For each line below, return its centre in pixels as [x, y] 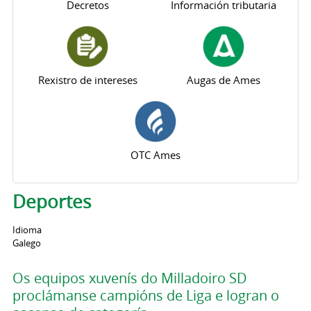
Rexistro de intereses [87, 80]
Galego [26, 243]
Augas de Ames [223, 80]
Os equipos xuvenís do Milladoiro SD [129, 278]
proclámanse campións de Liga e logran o [145, 295]
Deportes [51, 201]
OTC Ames [155, 155]
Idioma [27, 230]
